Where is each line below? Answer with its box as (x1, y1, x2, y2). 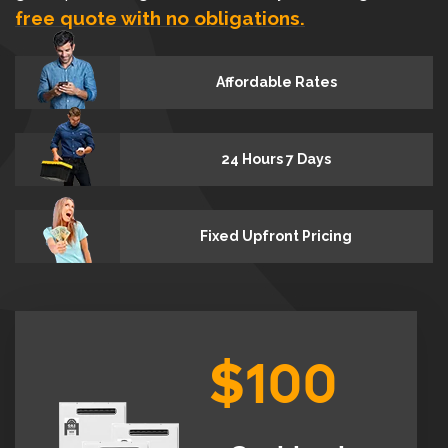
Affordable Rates (215, 73, 337, 90)
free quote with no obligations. (15, 6, 305, 29)
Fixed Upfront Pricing (200, 227, 353, 244)
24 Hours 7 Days (221, 150, 332, 167)
